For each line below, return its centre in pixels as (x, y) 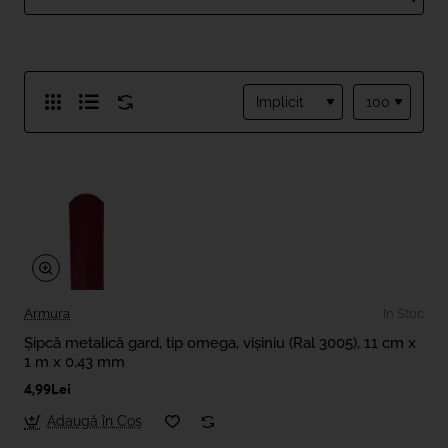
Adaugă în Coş (94, 421)
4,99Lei (47, 390)
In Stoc (403, 314)
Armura (47, 314)
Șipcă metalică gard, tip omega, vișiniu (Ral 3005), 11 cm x (220, 343)
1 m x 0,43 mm (74, 362)
